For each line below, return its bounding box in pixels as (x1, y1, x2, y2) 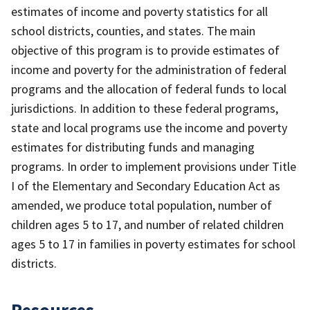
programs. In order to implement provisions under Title (11, 158, 296, 174)
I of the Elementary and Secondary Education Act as (11, 177, 280, 194)
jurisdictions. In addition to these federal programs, (11, 100, 278, 116)
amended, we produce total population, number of (11, 197, 272, 213)
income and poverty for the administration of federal (11, 61, 286, 77)
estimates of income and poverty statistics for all (11, 3, 268, 19)
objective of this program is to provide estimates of (11, 42, 280, 58)
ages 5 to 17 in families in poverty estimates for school (11, 235, 295, 252)
